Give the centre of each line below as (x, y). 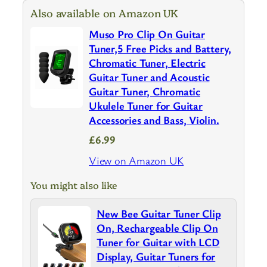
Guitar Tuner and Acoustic (149, 77)
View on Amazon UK (136, 160)
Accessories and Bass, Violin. (154, 119)
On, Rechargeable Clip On (157, 227)
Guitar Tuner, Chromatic (145, 91)
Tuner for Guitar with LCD (158, 242)
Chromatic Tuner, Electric (147, 62)
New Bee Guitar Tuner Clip (159, 213)
